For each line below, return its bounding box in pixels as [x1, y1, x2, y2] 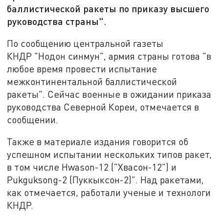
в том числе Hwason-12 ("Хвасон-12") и [7, 161, 177, 173]
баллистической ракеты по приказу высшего [7, 2, 210, 15]
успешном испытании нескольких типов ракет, [7, 149, 212, 160]
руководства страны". [7, 15, 107, 27]
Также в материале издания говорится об [7, 136, 189, 148]
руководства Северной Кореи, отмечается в [7, 101, 199, 112]
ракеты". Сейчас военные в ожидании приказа [7, 88, 212, 100]
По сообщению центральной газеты [7, 37, 164, 49]
